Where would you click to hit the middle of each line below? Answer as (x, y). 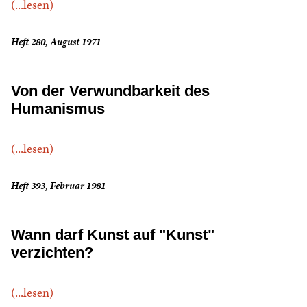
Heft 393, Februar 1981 (58, 186)
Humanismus (58, 109)
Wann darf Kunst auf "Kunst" (113, 235)
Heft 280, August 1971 (56, 42)
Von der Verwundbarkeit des (110, 91)
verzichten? (52, 253)
